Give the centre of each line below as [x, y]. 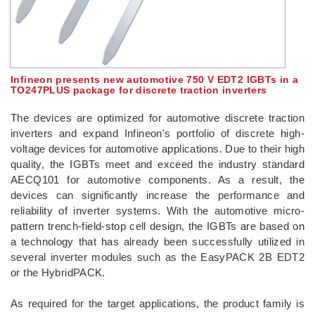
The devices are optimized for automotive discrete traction [157, 117]
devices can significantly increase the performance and [157, 195]
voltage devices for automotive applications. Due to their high [157, 148]
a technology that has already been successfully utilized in [157, 241]
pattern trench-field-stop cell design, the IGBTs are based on [157, 226]
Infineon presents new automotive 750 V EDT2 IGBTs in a [155, 79]
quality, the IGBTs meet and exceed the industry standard [157, 164]
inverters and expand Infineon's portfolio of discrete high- [157, 133]
